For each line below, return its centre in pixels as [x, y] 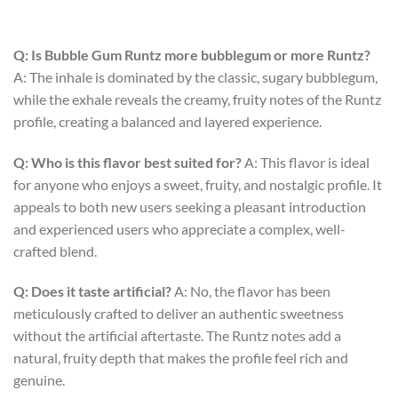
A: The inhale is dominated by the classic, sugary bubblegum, [195, 76]
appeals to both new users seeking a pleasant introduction [190, 206]
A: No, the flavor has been [251, 291]
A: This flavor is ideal [306, 162]
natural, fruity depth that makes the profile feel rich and [181, 358]
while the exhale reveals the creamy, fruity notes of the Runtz [197, 99]
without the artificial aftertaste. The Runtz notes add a [177, 336]
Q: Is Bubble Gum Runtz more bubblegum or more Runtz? [192, 54]
